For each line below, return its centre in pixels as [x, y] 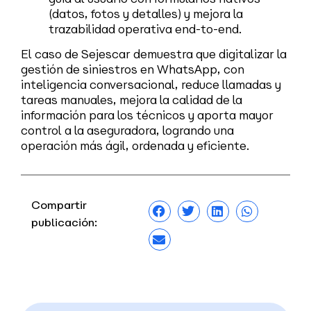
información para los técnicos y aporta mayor [147, 116]
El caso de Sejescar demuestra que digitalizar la [154, 54]
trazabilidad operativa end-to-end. [145, 29]
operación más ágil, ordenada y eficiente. [135, 146]
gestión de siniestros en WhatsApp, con [133, 70]
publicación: [64, 222]
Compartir [59, 205]
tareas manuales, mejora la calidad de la [132, 100]
